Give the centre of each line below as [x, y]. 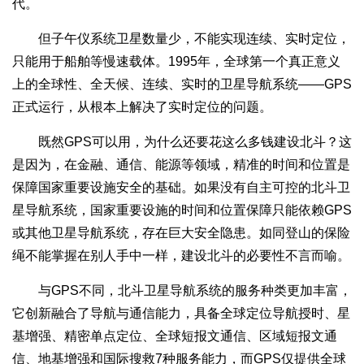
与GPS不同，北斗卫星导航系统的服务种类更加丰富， [182, 290]
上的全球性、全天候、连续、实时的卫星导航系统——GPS [182, 84]
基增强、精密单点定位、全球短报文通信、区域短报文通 [175, 336]
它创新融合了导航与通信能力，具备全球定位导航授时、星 [181, 313]
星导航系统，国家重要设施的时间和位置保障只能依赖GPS [182, 210]
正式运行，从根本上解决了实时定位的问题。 [142, 106]
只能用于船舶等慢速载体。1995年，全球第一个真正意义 [176, 61]
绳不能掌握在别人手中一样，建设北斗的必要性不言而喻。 [181, 255]
